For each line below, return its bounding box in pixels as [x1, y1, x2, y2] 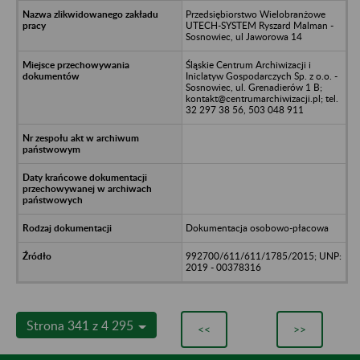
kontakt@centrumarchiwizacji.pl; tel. [185, 92, 338, 104]
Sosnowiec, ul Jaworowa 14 [185, 30, 302, 43]
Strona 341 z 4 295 [27, 317, 137, 333]
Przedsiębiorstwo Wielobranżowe [185, 7, 325, 20]
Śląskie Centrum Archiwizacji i [185, 58, 311, 71]
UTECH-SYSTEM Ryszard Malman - [185, 18, 333, 31]
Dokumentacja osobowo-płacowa [185, 221, 329, 234]
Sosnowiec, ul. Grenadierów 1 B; [185, 80, 322, 93]
